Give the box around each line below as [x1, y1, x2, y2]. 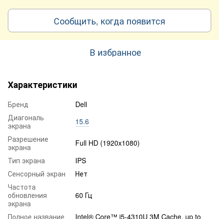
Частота [8, 181, 36, 192]
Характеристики [8, 78, 77, 91]
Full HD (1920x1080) [75, 137, 140, 148]
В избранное [89, 45, 141, 58]
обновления [8, 190, 47, 200]
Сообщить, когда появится [54, 14, 165, 27]
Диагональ [8, 112, 44, 122]
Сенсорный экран [8, 168, 66, 178]
